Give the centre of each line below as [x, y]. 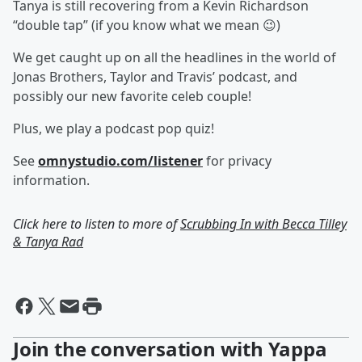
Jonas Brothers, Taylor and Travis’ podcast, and [155, 77]
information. [51, 180]
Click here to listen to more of [97, 224]
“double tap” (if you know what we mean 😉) [147, 25]
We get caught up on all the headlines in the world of [175, 57]
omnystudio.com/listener [120, 161]
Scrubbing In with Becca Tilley [263, 224]
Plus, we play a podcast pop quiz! [114, 128]
